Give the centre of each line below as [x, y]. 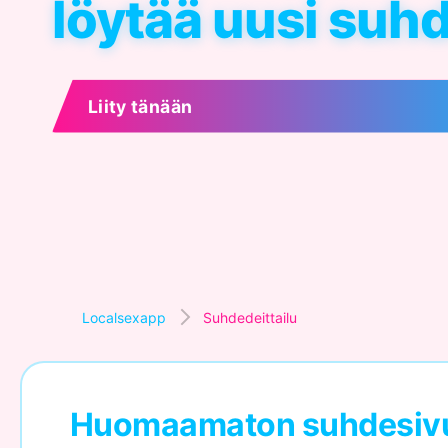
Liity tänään [140, 106]
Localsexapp [124, 317]
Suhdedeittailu [250, 317]
